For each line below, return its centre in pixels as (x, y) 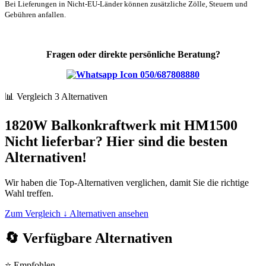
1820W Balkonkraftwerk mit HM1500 (121, 125)
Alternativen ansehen (109, 213)
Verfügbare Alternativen (96, 238)
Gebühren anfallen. (35, 14)
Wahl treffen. (29, 193)
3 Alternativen (81, 96)
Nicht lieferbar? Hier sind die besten (116, 141)
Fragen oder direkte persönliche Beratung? (133, 54)
